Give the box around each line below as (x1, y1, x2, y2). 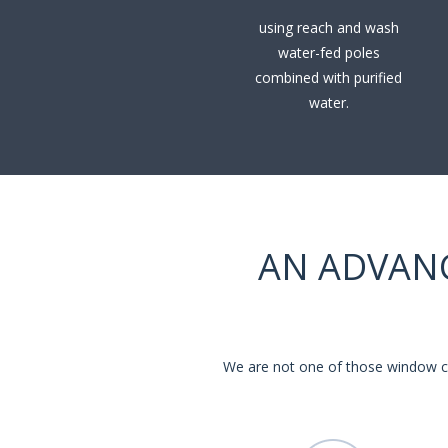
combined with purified (255, 68, 402, 88)
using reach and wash (258, 18, 399, 38)
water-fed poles (277, 43, 380, 63)
